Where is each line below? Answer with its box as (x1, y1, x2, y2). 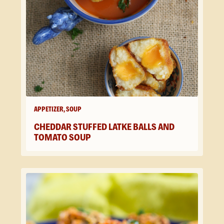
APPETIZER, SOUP (34, 105, 81, 113)
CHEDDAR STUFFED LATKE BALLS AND (34, 121, 174, 132)
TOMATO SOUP (34, 132, 91, 143)
